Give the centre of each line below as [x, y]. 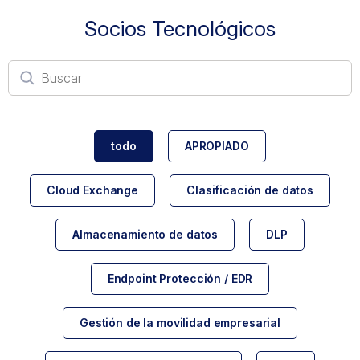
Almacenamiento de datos [145, 234]
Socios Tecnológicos [180, 28]
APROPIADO [217, 145]
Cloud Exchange [93, 190]
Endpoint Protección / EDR [180, 278]
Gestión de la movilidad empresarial [180, 322]
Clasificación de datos [250, 190]
